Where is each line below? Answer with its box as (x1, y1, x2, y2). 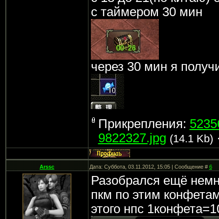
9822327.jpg (98, 131, 166, 145)
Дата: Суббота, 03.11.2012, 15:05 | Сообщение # (89, 164, 209, 170)
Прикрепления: (98, 117, 190, 131)
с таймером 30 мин (90, 5, 202, 19)
